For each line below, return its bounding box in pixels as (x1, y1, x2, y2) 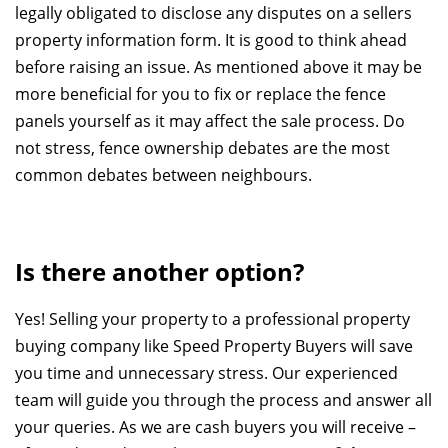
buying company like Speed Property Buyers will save (15, 335, 413, 358)
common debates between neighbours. (15, 163, 312, 186)
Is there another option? (15, 254, 304, 288)
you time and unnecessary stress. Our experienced (15, 362, 398, 385)
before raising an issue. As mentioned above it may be (15, 55, 422, 78)
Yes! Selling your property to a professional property (15, 308, 410, 331)
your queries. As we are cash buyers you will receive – (15, 416, 416, 439)
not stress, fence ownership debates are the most (15, 136, 390, 159)
